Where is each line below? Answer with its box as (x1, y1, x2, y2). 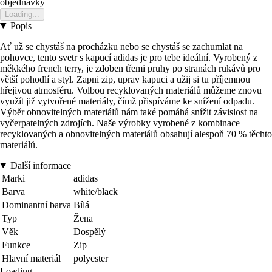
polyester (73, 253, 108, 263)
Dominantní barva (2, 199, 71, 210)
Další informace (10, 160, 71, 171)
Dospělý (73, 226, 106, 237)
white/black (73, 186, 118, 197)
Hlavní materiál (2, 253, 61, 263)
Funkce (2, 239, 30, 250)
